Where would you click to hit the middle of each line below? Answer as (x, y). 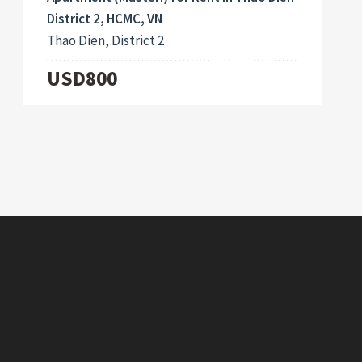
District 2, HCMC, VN (105, 19)
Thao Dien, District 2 (106, 41)
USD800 (82, 79)
